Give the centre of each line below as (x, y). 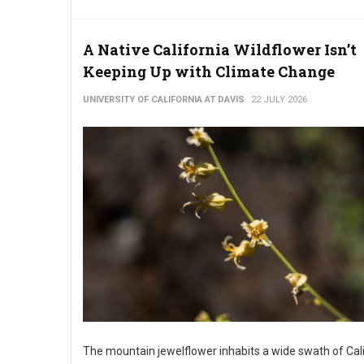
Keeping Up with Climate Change (209, 71)
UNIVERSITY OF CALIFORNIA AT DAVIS (164, 100)
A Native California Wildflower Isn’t (220, 50)
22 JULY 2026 (279, 100)
